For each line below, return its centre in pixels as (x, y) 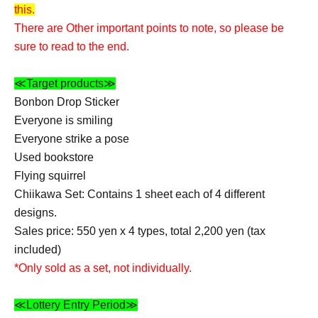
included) (38, 250)
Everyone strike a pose (72, 139)
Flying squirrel (50, 176)
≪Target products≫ (65, 83)
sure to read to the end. (72, 46)
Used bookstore (54, 157)
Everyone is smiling (64, 120)
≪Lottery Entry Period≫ (76, 305)
